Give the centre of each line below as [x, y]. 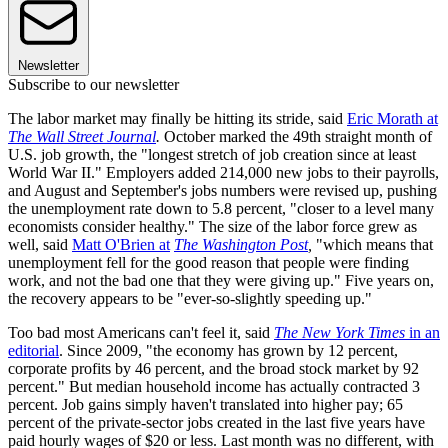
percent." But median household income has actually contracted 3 [214, 387]
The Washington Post [241, 245]
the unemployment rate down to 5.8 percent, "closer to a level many [221, 209]
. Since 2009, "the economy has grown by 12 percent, [228, 351]
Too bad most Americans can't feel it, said [141, 333]
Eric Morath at [392, 119]
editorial [33, 351]
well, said [40, 245]
